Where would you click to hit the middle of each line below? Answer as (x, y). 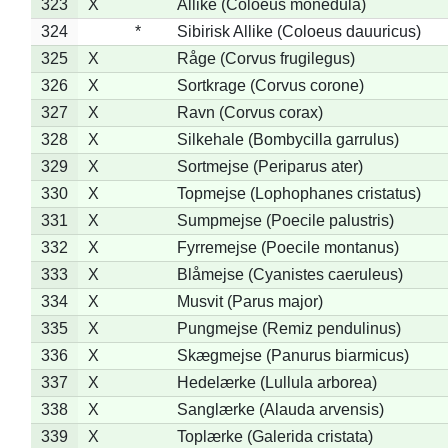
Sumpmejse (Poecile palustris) (285, 220)
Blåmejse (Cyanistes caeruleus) (289, 274)
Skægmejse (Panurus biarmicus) (292, 355)
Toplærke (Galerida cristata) (274, 436)
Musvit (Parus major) (249, 301)
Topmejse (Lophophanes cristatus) (298, 193)
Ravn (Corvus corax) (249, 112)
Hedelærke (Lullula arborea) (276, 382)
